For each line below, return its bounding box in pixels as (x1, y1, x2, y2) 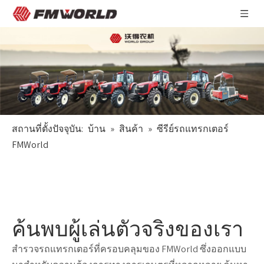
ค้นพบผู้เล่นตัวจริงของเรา (12, 217, 243, 242)
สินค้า (119, 123, 143, 136)
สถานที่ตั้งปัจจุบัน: (12, 123, 83, 136)
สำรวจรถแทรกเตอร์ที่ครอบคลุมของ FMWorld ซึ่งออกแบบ (12, 243, 246, 256)
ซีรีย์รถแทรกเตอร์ (157, 123, 229, 136)
